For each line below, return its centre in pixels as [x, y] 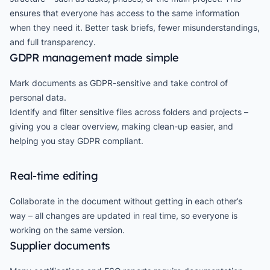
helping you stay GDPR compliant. [77, 141]
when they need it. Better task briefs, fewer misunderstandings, [135, 27]
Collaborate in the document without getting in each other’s [126, 201]
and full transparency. [53, 42]
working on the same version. [67, 230]
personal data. [38, 97]
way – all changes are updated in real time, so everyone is [124, 215]
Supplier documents [60, 246]
